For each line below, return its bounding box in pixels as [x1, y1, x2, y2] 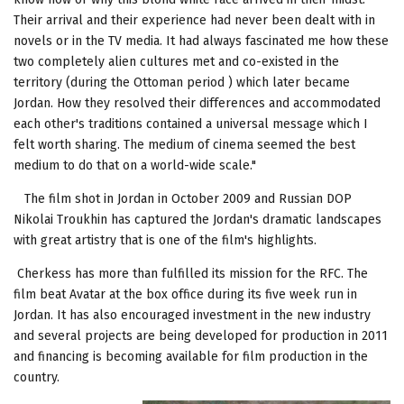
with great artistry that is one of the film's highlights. [14, 232, 317, 248]
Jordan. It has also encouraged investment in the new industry [14, 307, 371, 323]
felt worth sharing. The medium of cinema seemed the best [14, 136, 355, 152]
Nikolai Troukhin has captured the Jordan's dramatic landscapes [14, 211, 381, 227]
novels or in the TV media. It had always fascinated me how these [14, 32, 389, 49]
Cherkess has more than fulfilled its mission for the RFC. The [14, 265, 368, 281]
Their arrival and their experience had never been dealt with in [14, 12, 375, 28]
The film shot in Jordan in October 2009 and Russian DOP [14, 190, 352, 207]
